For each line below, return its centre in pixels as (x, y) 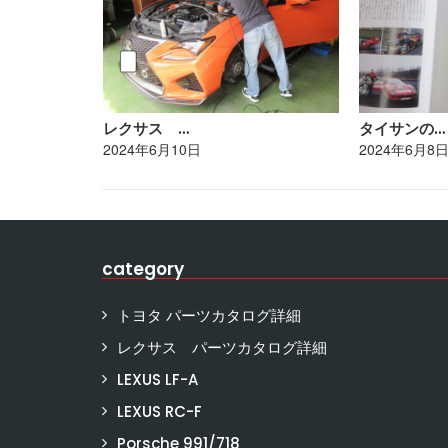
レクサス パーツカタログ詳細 (222, 347)
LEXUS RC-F (159, 411)
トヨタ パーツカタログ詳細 (209, 315)
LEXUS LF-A (157, 379)
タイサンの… (402, 128)
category (143, 268)
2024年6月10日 (151, 148)
